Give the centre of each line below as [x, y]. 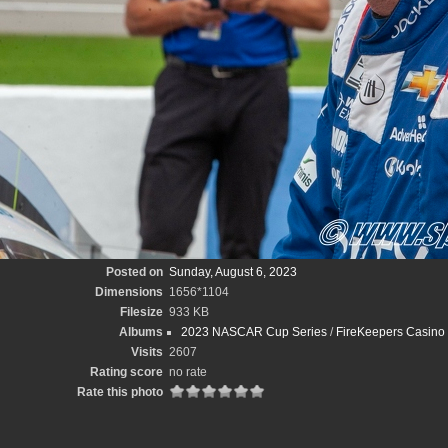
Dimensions [129, 292]
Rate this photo [120, 392]
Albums [141, 332]
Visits [147, 352]
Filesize [141, 312]
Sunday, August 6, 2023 [233, 272]
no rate [188, 372]
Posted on [134, 272]
